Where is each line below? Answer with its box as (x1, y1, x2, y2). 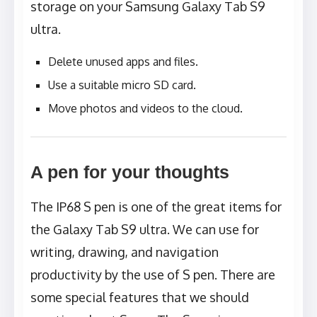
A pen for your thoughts (30, 162, 229, 183)
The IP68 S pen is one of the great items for (30, 199, 282, 215)
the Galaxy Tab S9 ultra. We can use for (30, 221, 259, 238)
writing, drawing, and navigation (30, 244, 219, 260)
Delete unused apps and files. (48, 54, 198, 69)
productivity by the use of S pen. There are (30, 267, 275, 283)
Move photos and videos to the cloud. (48, 101, 243, 116)
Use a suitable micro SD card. (48, 78, 196, 93)
